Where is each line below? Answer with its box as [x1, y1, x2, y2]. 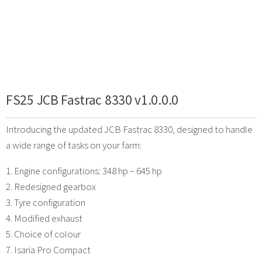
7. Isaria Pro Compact [6, 243, 91, 256]
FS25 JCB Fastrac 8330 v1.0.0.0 [6, 91, 178, 108]
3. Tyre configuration [6, 195, 85, 209]
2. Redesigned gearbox [6, 180, 96, 193]
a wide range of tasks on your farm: [6, 138, 142, 151]
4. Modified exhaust [6, 211, 82, 225]
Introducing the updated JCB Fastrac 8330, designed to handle [6, 122, 253, 136]
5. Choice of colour [6, 227, 81, 240]
